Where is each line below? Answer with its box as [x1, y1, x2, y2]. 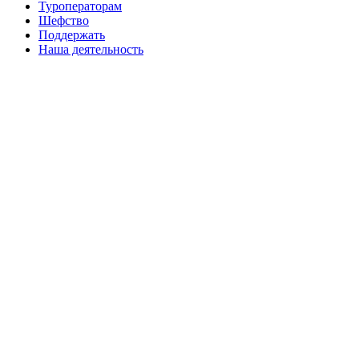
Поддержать [38, 27, 105, 42]
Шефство [38, 13, 89, 27]
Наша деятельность [38, 42, 143, 56]
